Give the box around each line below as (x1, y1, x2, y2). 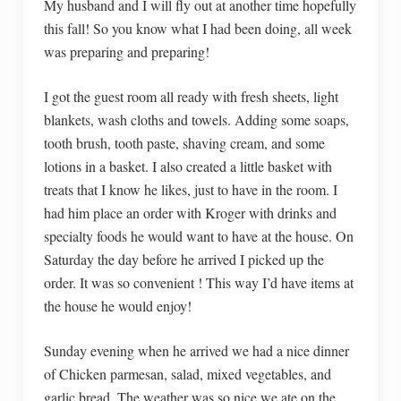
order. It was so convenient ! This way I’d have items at (44, 272, 354, 292)
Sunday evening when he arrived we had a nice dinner (44, 340, 349, 360)
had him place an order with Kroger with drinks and (44, 202, 337, 222)
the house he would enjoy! (44, 295, 192, 315)
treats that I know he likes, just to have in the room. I (44, 179, 337, 199)
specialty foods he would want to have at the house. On (44, 226, 354, 245)
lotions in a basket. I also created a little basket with (44, 156, 332, 175)
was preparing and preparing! (44, 41, 209, 61)
